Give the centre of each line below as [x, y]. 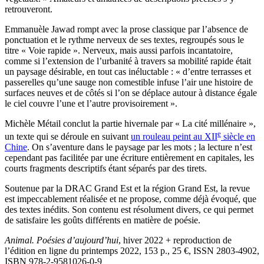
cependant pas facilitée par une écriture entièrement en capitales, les [129, 158]
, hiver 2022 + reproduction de [175, 240]
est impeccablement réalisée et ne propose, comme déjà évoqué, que [131, 199]
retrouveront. [29, 9]
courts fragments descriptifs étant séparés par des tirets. [106, 169]
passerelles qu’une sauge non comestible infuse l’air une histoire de [129, 82]
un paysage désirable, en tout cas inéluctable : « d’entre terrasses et [128, 71]
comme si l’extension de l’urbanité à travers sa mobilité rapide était [128, 61]
